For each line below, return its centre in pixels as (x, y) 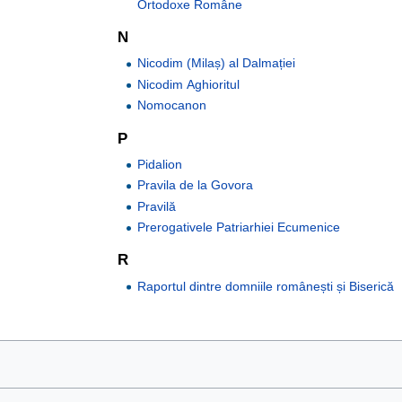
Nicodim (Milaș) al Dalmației (217, 63)
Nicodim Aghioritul (189, 84)
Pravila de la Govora (196, 185)
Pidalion (160, 164)
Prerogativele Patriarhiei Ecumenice (239, 227)
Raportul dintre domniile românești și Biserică (266, 286)
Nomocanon (172, 105)
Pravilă (157, 206)
